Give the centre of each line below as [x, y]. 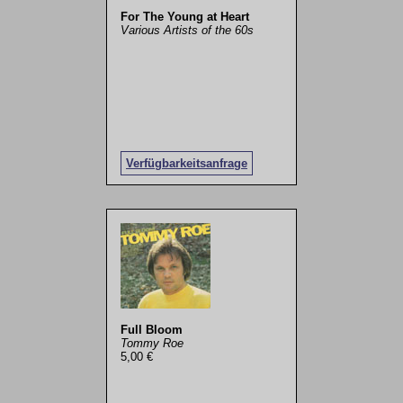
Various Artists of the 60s [187, 31]
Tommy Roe [152, 343]
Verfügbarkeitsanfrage [186, 164]
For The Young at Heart [184, 17]
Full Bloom [151, 329]
